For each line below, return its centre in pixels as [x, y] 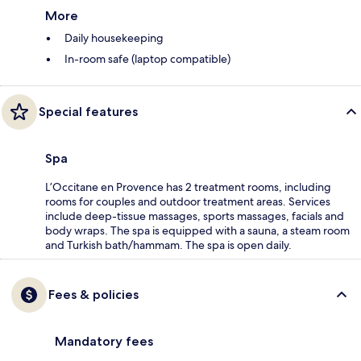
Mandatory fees [104, 341]
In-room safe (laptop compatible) [147, 58]
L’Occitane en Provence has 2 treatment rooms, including [188, 187]
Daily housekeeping [114, 37]
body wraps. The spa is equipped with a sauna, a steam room [197, 230]
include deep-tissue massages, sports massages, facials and [195, 216]
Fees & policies [93, 294]
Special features [88, 111]
